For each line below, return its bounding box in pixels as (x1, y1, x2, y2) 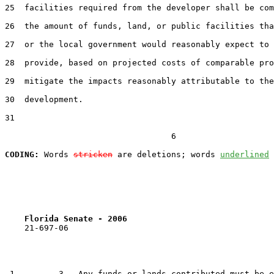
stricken (73, 149, 113, 159)
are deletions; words (113, 149, 220, 159)
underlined (220, 149, 269, 159)
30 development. (5, 94, 83, 104)
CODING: (5, 149, 39, 159)
